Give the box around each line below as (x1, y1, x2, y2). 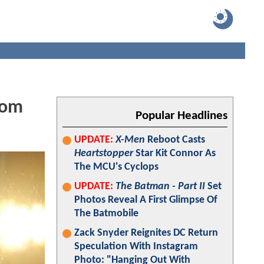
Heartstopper (74, 148, 133, 159)
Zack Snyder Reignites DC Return (74, 227, 218, 239)
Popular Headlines (136, 110, 227, 122)
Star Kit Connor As (133, 148, 216, 159)
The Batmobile (74, 208, 138, 219)
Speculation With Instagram (74, 241, 198, 252)
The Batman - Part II (115, 181, 205, 192)
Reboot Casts (145, 134, 205, 146)
